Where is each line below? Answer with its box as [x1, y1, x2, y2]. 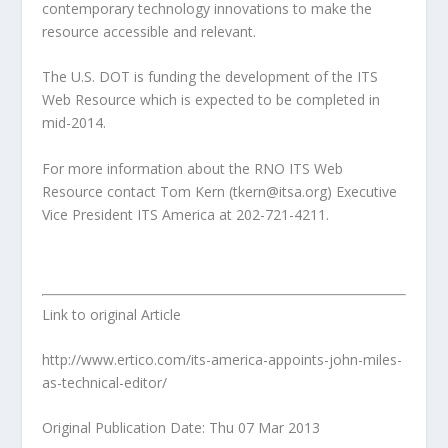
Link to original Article [42, 304, 182, 324]
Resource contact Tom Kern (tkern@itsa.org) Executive [42, 181, 398, 201]
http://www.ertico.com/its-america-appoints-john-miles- [42, 349, 403, 369]
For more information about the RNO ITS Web [42, 158, 344, 178]
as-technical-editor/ [42, 372, 168, 392]
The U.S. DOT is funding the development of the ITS [42, 67, 379, 87]
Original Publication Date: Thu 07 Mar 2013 [42, 418, 321, 438]
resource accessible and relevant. [42, 21, 257, 41]
